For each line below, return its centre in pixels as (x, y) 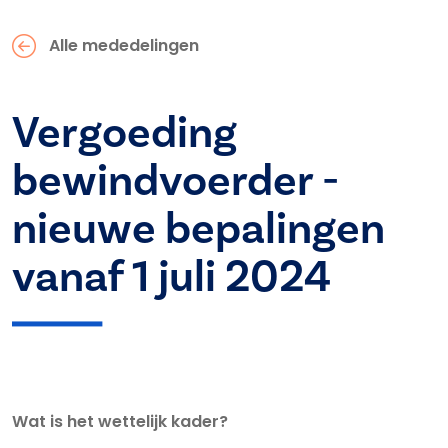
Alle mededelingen (123, 45)
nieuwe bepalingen (198, 228)
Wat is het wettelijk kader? (120, 421)
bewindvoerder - (175, 180)
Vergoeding (124, 132)
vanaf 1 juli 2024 (171, 276)
